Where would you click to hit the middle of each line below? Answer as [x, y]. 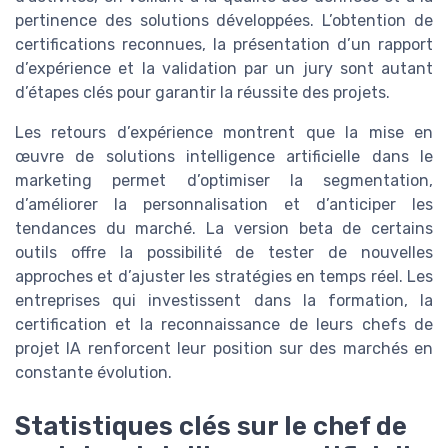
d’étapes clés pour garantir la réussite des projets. [202, 93]
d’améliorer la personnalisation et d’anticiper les [224, 205]
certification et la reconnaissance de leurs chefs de [224, 325]
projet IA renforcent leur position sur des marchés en [224, 349]
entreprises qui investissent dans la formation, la [224, 301]
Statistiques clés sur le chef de [211, 426]
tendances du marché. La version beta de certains [224, 229]
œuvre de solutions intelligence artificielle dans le [224, 157]
